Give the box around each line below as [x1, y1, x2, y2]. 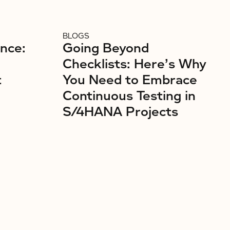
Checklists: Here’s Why [63, 56, 206, 72]
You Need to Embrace [63, 72, 197, 88]
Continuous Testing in [63, 88, 196, 104]
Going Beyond [63, 40, 149, 56]
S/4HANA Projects [63, 104, 178, 120]
